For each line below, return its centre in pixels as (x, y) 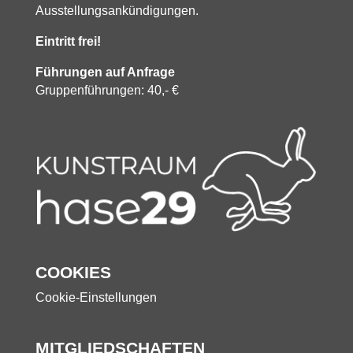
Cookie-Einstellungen (96, 298)
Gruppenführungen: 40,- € (107, 90)
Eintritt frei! (68, 41)
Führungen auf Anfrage (105, 72)
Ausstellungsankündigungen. (117, 10)
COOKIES (73, 273)
